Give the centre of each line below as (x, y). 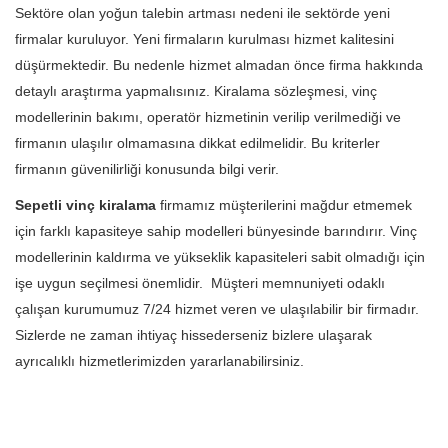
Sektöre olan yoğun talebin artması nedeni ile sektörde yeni (202, 12)
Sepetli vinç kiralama (85, 204)
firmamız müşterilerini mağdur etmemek (284, 204)
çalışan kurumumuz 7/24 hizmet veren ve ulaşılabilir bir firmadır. (217, 308)
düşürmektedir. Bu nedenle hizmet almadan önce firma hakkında (219, 64)
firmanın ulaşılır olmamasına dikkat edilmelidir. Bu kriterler (197, 142)
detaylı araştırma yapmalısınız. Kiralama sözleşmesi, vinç (196, 90)
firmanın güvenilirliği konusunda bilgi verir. (149, 168)
